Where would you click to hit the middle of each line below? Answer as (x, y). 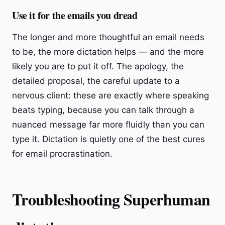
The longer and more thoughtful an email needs (108, 37)
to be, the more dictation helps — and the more (108, 52)
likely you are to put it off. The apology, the (98, 66)
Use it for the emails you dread (75, 15)
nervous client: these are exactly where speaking (110, 95)
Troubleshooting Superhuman (111, 199)
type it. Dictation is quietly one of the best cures (108, 139)
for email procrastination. (62, 154)
